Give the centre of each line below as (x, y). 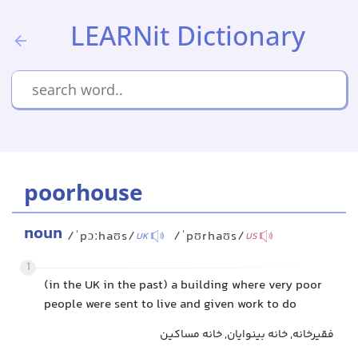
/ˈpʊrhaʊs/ (209, 237)
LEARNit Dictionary (188, 36)
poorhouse (84, 192)
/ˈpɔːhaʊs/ (101, 237)
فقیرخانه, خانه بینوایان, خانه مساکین (247, 335)
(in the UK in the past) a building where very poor (183, 286)
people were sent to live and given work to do (170, 305)
